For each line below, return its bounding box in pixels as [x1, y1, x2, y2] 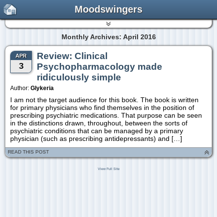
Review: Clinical [37, 51, 108, 61]
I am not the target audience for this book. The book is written [10, 96, 199, 104]
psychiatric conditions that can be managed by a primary [10, 127, 183, 135]
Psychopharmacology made [37, 62, 162, 72]
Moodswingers [75, 4, 142, 15]
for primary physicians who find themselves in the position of [10, 104, 194, 111]
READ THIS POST [8, 149, 49, 155]
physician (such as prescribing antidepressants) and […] [10, 135, 182, 142]
